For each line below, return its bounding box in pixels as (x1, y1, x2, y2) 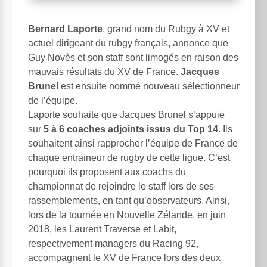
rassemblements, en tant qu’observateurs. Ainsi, (28, 195, 229, 206)
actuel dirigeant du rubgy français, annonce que (28, 38, 228, 48)
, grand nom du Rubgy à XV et (103, 23, 229, 34)
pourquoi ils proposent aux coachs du (28, 166, 186, 177)
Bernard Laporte (28, 23, 103, 34)
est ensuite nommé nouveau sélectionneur (58, 80, 240, 91)
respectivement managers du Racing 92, (28, 238, 198, 249)
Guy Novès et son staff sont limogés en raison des (28, 52, 238, 63)
